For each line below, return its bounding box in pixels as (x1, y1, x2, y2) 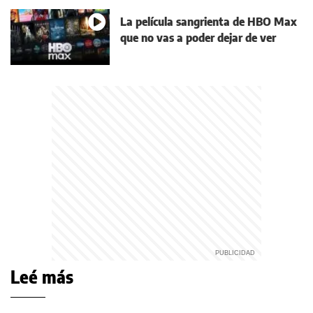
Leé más (10, 265, 73, 287)
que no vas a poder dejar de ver (120, 31, 276, 45)
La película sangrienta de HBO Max (120, 15, 297, 29)
